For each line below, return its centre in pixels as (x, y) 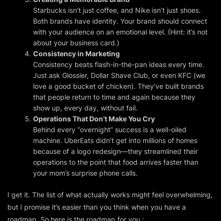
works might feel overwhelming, (161, 194)
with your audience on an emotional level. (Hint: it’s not (121, 32)
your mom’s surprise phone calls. (86, 173)
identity (105, 21)
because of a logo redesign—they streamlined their (116, 151)
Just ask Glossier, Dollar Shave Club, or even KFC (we (119, 75)
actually (96, 194)
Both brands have (63, 21)
